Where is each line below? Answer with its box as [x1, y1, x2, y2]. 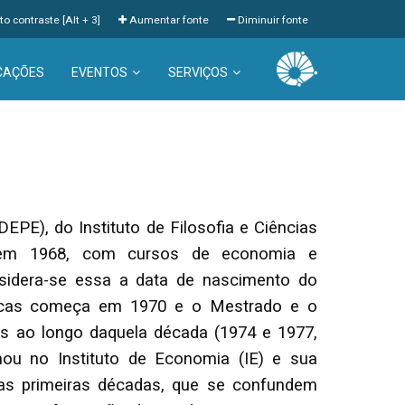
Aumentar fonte [127, 14, 209, 26]
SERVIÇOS [167, 65, 228, 80]
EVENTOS [71, 65, 127, 80]
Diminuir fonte [235, 14, 308, 26]
